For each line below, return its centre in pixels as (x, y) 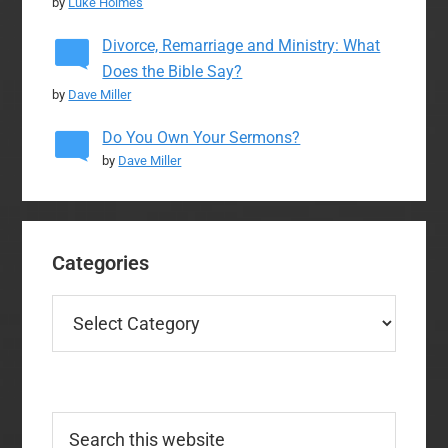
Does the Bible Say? (172, 71)
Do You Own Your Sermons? (201, 137)
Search (76, 423)
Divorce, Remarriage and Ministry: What (241, 45)
